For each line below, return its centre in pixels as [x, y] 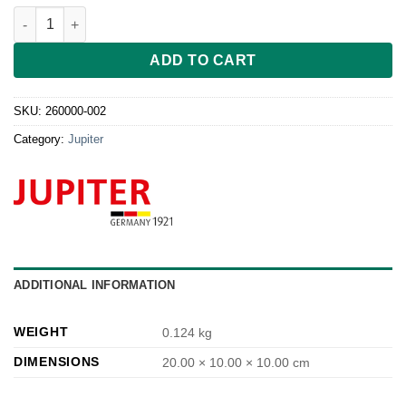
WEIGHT [41, 332]
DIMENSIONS [57, 362]
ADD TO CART [203, 61]
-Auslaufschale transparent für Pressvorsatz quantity [177, 15]
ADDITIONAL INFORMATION [95, 285]
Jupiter [86, 139]
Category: [41, 139]
